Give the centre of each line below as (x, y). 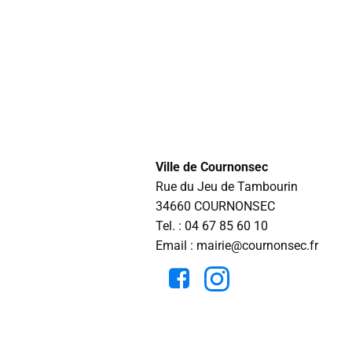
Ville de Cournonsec (212, 167)
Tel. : (170, 226)
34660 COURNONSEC (215, 206)
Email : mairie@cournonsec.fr (237, 246)
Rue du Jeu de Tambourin (227, 187)
